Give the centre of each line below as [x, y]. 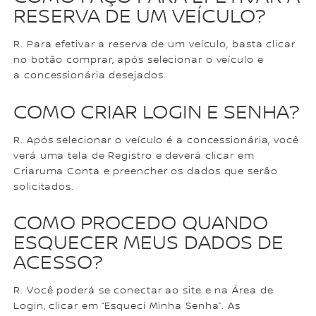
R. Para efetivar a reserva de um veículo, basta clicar [154, 45]
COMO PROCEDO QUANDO [141, 223]
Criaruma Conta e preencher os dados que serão [146, 171]
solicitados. [44, 187]
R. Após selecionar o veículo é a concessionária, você [156, 140]
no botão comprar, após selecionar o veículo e [139, 60]
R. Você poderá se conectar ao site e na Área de [144, 290]
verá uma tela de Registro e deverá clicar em [134, 156]
